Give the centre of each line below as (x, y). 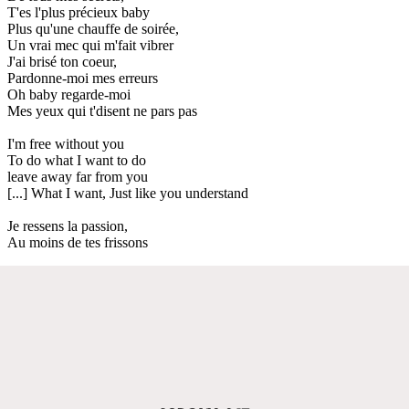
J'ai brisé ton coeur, (62, 61)
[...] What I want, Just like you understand (128, 193)
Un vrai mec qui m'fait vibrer (90, 45)
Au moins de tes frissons (78, 242)
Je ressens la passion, (68, 225)
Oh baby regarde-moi (69, 94)
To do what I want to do (77, 160)
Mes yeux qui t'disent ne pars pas (102, 110)
